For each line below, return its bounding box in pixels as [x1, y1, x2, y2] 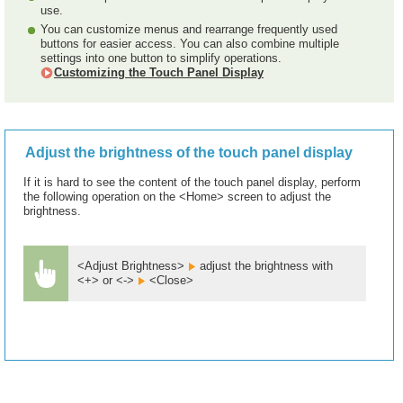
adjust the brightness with [196, 259, 333, 273]
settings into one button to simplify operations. [40, 51, 282, 65]
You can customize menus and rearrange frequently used [40, 22, 337, 36]
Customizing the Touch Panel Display [54, 66, 264, 79]
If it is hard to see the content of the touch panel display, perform [23, 175, 361, 189]
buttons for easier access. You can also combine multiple [40, 37, 339, 50]
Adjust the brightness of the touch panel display [25, 145, 353, 160]
